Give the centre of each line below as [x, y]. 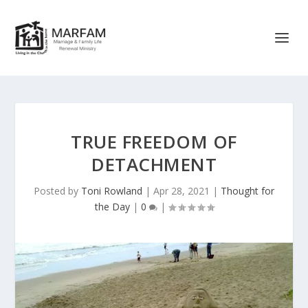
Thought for [247, 191]
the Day [112, 207]
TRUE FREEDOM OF [154, 142]
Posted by [57, 191]
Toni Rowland [112, 191]
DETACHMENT [154, 164]
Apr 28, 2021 [181, 191]
